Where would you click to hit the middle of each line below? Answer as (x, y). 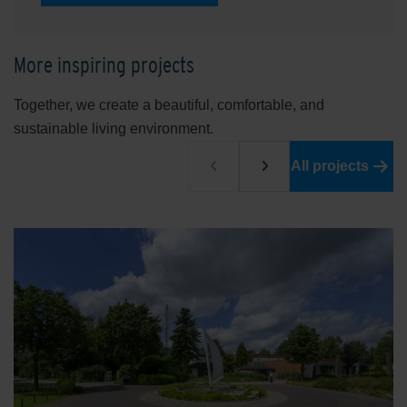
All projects (330, 165)
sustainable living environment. (114, 128)
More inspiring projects (104, 65)
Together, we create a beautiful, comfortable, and (169, 104)
